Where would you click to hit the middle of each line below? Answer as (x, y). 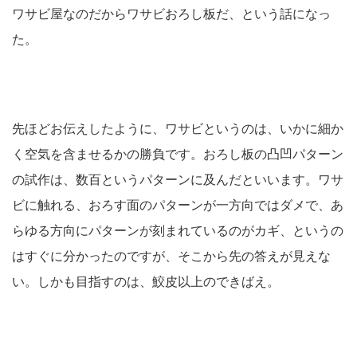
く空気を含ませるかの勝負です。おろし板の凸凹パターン (178, 154)
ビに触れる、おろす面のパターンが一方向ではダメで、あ (178, 205)
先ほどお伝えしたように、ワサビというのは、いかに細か (178, 128)
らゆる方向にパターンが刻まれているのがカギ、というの (178, 230)
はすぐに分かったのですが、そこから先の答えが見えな (171, 256)
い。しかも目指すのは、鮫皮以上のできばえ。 (146, 281)
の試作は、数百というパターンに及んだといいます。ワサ (178, 179)
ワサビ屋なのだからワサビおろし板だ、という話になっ (171, 14)
